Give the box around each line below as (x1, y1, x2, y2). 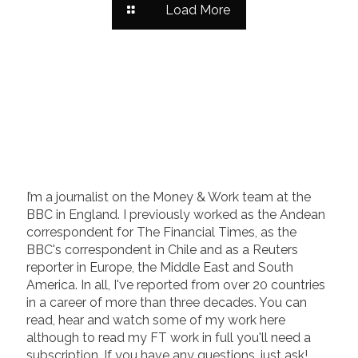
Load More (165, 2, 230, 18)
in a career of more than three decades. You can (26, 295, 307, 311)
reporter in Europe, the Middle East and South (26, 260, 293, 276)
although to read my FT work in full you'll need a (26, 330, 311, 346)
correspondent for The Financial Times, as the (26, 225, 296, 241)
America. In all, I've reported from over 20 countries (26, 277, 325, 293)
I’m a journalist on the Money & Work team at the (26, 189, 311, 205)
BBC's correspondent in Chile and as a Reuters (26, 242, 298, 258)
